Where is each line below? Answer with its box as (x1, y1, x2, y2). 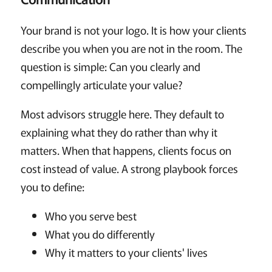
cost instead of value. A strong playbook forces (20, 160, 238, 177)
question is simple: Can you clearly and (20, 58, 200, 75)
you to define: (20, 178, 84, 195)
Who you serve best (44, 208, 137, 224)
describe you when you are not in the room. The (20, 40, 242, 56)
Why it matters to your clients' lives (44, 244, 208, 260)
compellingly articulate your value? (20, 76, 183, 93)
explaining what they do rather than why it (20, 124, 217, 140)
